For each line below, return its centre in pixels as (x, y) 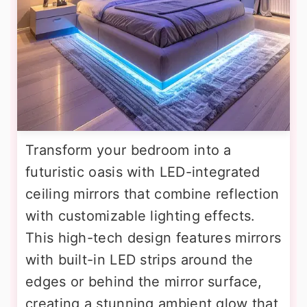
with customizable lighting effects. (140, 216)
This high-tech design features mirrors (153, 238)
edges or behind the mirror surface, (144, 282)
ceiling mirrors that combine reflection (152, 194)
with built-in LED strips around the (139, 260)
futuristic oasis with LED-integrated (143, 172)
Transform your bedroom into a (128, 150)
